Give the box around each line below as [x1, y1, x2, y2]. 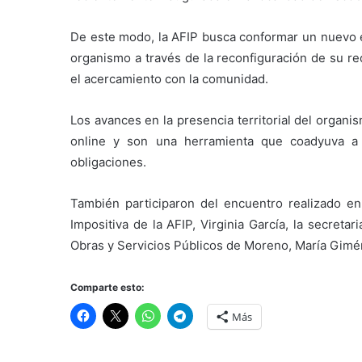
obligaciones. [70, 154, 146, 170]
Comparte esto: [70, 281, 145, 294]
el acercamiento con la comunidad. [70, 71, 268, 87]
